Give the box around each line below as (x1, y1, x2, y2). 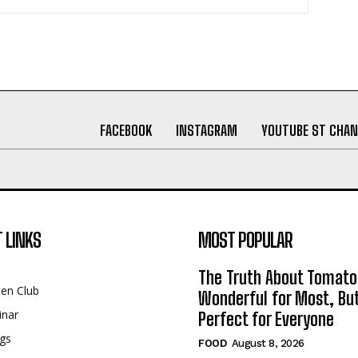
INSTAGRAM (175, 121, 237, 139)
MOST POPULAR (198, 229, 292, 252)
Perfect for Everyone (198, 308, 334, 330)
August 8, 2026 (231, 337, 304, 349)
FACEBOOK (99, 121, 152, 139)
